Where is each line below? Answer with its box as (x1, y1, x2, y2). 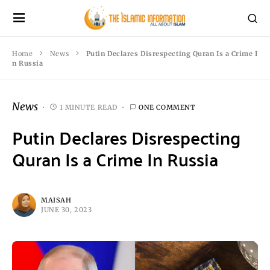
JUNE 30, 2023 (41, 206, 92, 214)
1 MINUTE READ (59, 102, 118, 111)
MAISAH (41, 196, 72, 204)
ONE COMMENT (139, 102, 196, 111)
